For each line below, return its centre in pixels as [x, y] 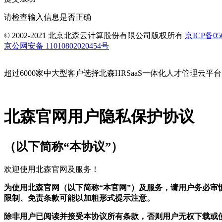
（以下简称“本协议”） [63, 146]
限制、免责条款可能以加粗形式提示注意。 [79, 198]
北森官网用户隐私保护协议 [99, 117]
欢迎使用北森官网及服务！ [52, 169]
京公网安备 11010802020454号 [56, 46]
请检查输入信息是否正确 [48, 17]
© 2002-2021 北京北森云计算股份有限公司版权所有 [94, 35]
